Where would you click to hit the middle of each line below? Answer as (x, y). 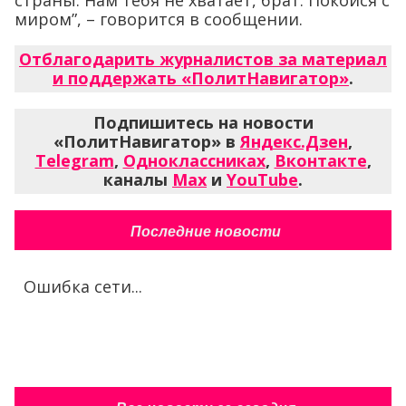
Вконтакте (320, 160)
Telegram (74, 160)
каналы (138, 179)
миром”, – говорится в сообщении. (159, 19)
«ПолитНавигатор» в (147, 141)
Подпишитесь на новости (203, 122)
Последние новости (205, 231)
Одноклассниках (194, 160)
